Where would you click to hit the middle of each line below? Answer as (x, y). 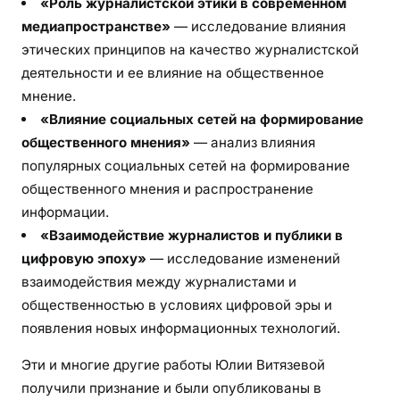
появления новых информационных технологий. (181, 329)
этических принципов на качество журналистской (190, 50)
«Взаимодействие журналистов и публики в (192, 236)
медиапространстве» (96, 27)
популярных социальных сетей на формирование (186, 166)
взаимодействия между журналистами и (159, 282)
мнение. (49, 96)
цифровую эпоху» (84, 259)
